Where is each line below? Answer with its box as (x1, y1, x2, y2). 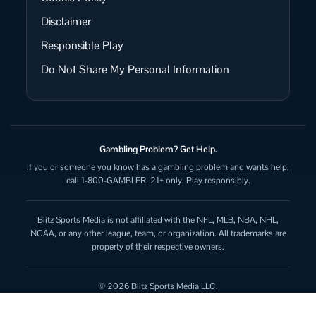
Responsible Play (41, 38, 123, 53)
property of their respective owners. (92, 241, 224, 253)
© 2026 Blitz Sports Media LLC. (98, 281, 218, 292)
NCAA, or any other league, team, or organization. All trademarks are (30, 228, 286, 239)
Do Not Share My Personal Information (41, 62, 229, 77)
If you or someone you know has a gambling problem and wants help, (27, 162, 289, 173)
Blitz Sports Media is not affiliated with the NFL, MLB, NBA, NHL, (37, 214, 279, 226)
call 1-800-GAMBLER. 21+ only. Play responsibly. (66, 175, 250, 186)
